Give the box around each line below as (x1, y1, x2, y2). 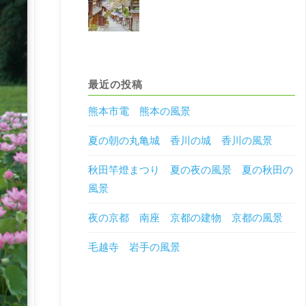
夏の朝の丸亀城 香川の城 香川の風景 (88, 134, 273, 147)
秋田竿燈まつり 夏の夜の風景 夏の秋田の (88, 163, 294, 176)
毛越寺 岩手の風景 (88, 240, 181, 253)
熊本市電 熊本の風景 (88, 105, 191, 117)
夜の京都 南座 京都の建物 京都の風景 (88, 211, 283, 224)
